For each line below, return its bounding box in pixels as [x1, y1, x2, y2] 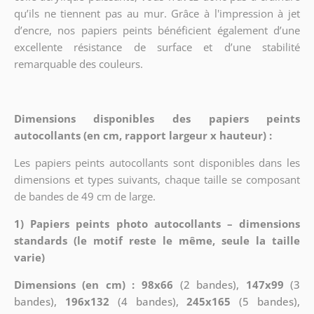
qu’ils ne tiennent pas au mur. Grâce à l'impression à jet [13, 6, 301, 20]
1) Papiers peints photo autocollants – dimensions [13, 216, 301, 231]
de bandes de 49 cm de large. [13, 189, 156, 203]
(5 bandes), [231, 294, 301, 308]
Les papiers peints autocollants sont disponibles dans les [13, 155, 301, 170]
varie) [13, 250, 45, 264]
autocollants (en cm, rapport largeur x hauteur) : [13, 128, 272, 142]
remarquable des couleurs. [13, 56, 143, 71]
